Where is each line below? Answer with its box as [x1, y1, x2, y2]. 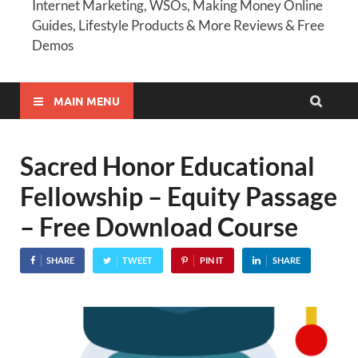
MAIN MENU [54, 93, 120, 108]
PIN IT [199, 254, 224, 265]
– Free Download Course [20, 211, 298, 243]
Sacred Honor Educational [20, 150, 315, 182]
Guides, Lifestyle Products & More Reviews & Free [32, 17, 324, 34]
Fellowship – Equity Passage [20, 181, 337, 213]
